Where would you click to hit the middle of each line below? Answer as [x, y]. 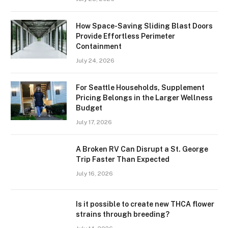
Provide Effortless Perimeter [125, 36]
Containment [99, 46]
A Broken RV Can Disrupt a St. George [142, 149]
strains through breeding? [123, 214]
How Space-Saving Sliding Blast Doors [144, 26]
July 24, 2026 [95, 60]
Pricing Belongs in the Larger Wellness [144, 97]
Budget [89, 108]
